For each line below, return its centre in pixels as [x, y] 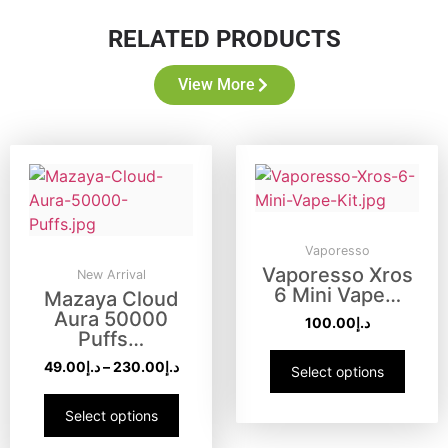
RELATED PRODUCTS [224, 38]
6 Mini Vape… [337, 294]
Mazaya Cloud [111, 298]
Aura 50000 [111, 318]
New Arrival [111, 274]
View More [216, 84]
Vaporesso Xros [337, 274]
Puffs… [111, 338]
